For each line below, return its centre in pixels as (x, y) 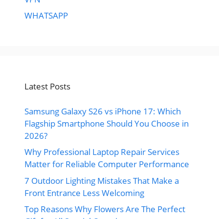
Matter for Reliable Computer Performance (107, 164)
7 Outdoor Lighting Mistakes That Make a (102, 180)
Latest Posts (47, 87)
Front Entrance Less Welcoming (84, 193)
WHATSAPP (46, 16)
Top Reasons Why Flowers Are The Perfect (105, 209)
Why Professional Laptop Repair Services (102, 152)
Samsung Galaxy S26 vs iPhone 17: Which (103, 111)
